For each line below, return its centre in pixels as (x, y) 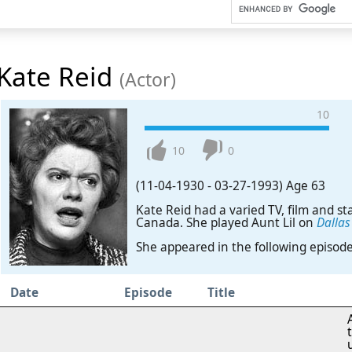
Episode (148, 292)
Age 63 (305, 185)
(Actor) (148, 80)
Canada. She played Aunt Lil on (226, 223)
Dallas (333, 223)
